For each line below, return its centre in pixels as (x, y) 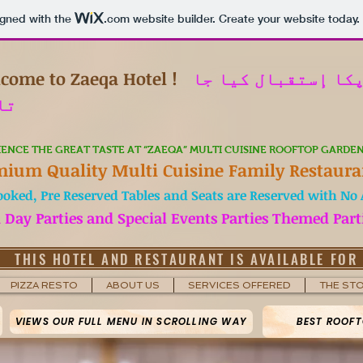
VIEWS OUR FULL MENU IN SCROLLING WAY (131, 321)
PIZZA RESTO (44, 285)
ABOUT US (133, 285)
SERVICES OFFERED (239, 285)
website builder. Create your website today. (244, 19)
